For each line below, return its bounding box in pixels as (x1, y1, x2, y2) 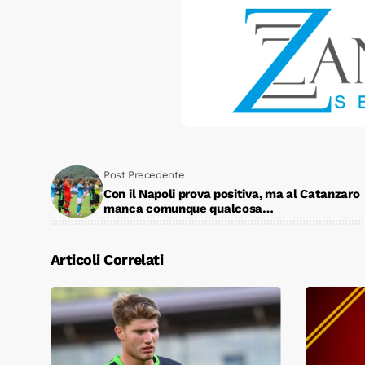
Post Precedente (103, 169, 185, 182)
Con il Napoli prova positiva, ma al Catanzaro (103, 187, 360, 202)
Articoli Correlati (51, 250, 164, 268)
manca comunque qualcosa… (103, 201, 274, 217)
